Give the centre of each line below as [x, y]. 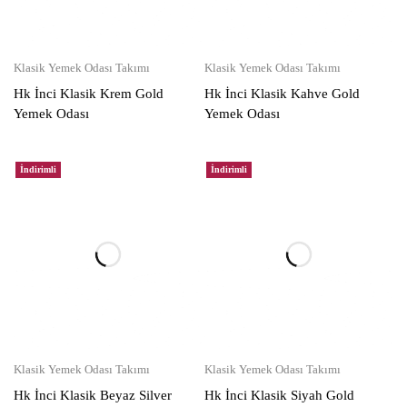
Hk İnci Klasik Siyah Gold [279, 395]
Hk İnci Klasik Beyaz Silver [93, 395]
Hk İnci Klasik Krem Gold [89, 93]
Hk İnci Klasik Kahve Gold [282, 93]
